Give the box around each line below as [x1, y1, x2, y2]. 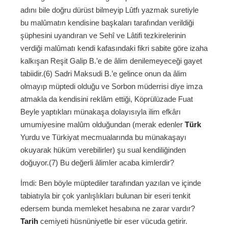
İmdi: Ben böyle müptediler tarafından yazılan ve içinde [20, 179, 201, 188]
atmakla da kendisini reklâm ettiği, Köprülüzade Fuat [20, 95, 193, 104]
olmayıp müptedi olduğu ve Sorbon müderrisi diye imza [20, 82, 203, 91]
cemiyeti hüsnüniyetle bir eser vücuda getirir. [38, 217, 187, 226]
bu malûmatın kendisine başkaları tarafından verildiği [20, 18, 194, 27]
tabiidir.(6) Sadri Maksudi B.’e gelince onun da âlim [20, 69, 187, 78]
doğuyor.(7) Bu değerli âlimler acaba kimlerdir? [20, 158, 174, 167]
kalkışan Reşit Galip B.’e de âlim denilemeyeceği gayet [20, 56, 202, 66]
